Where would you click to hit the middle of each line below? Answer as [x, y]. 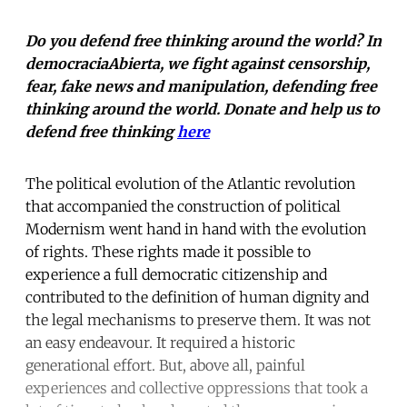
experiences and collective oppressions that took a [197, 387]
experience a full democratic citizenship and [176, 274]
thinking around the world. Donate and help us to [203, 109]
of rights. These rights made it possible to [168, 251]
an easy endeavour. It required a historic [160, 342]
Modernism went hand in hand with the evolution [196, 228]
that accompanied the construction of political [183, 206]
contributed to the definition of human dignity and [197, 297]
